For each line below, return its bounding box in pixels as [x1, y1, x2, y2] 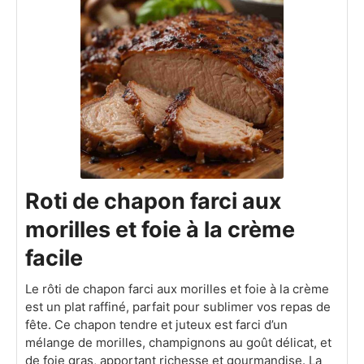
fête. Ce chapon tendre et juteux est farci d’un [25, 317, 288, 332]
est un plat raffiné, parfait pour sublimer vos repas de [25, 299, 331, 314]
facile [25, 245, 83, 271]
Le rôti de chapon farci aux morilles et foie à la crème [25, 281, 329, 297]
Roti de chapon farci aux [25, 188, 282, 214]
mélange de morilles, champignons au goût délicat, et [25, 335, 331, 350]
